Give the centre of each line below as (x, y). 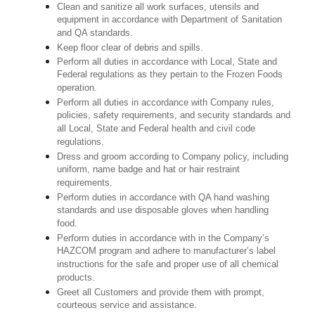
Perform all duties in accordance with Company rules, (166, 103)
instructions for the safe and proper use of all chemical (168, 265)
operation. (77, 89)
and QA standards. (95, 34)
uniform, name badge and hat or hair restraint (149, 170)
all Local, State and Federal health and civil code (156, 129)
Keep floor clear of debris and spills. (130, 48)
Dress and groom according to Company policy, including (173, 157)
